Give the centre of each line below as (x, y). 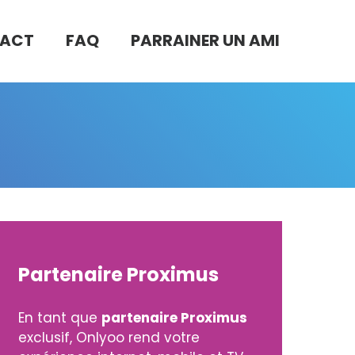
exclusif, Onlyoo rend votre (109, 337)
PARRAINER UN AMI (205, 40)
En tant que (59, 317)
